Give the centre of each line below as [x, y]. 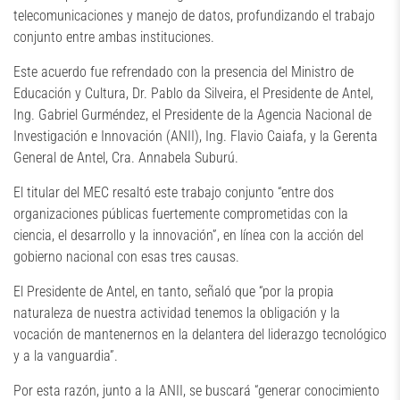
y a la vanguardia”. [66, 355]
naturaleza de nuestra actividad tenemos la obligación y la [177, 312]
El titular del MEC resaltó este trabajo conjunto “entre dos [174, 192]
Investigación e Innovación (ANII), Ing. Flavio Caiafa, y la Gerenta [196, 136]
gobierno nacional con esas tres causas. [126, 256]
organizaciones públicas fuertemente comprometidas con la [181, 213]
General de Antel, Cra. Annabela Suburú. [126, 157]
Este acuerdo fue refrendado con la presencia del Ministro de [183, 71]
